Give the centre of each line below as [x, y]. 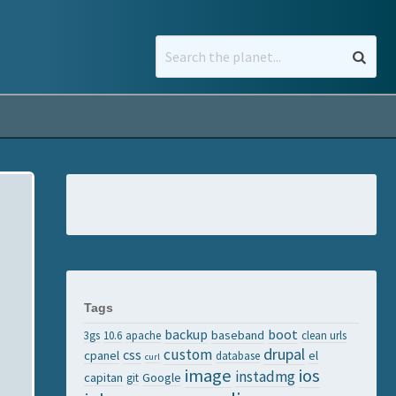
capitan [103, 377]
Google [162, 377]
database [238, 355]
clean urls [324, 335]
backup [186, 334]
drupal [284, 354]
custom [188, 354]
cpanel [102, 355]
